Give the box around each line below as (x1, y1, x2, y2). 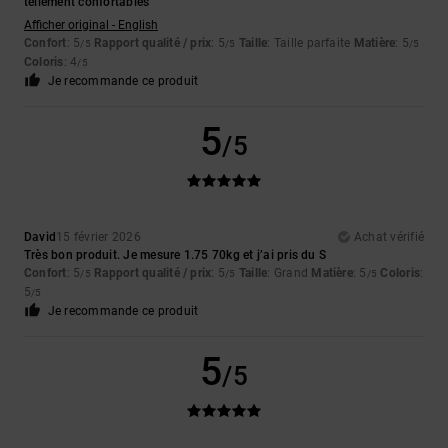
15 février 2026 (56, 230, 141, 245)
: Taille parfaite (267, 36, 354, 51)
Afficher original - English (24, 18, 158, 33)
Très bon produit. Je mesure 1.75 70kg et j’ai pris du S (24, 248, 327, 263)
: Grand (267, 266, 312, 281)
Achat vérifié (353, 230, 424, 245)
